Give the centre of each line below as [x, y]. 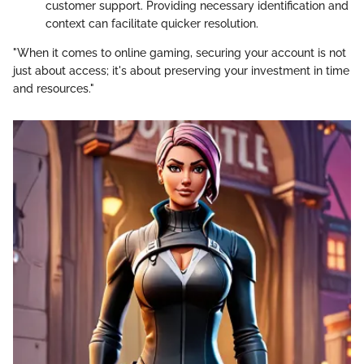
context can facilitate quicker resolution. [152, 24]
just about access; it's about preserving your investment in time [181, 71]
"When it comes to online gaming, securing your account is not [180, 53]
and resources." [54, 89]
